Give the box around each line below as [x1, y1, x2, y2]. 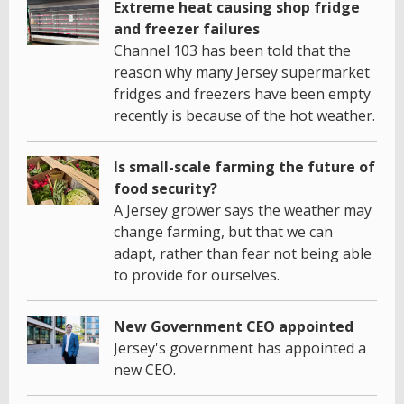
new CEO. [114, 360, 176, 381]
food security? [114, 179, 217, 199]
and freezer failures [114, 19, 260, 40]
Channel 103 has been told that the [114, 41, 351, 61]
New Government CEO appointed [114, 317, 353, 337]
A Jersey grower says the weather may [114, 200, 372, 221]
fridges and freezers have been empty [114, 84, 371, 105]
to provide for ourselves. [114, 265, 280, 286]
